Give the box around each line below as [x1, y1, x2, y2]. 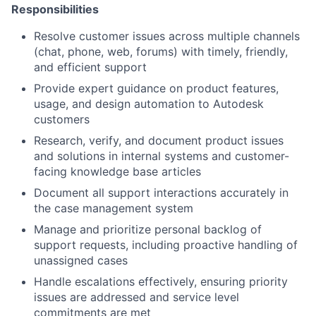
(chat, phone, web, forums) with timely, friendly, [34, 44, 288, 59]
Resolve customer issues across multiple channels [34, 29, 300, 43]
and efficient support [34, 60, 147, 74]
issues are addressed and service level [34, 290, 239, 304]
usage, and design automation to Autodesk [34, 97, 264, 111]
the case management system [34, 201, 193, 215]
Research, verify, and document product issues [34, 133, 284, 147]
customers [34, 112, 90, 126]
